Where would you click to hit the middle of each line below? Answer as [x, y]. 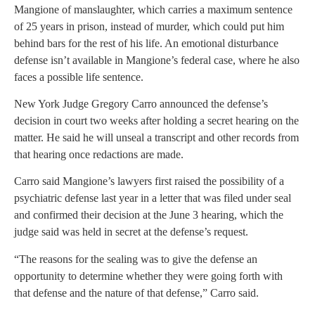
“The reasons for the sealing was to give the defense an [136, 259]
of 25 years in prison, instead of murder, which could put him [149, 26]
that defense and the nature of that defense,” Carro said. [136, 292]
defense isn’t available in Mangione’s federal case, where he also [157, 60]
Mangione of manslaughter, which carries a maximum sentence [153, 9]
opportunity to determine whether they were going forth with [148, 276]
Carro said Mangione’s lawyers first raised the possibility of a [149, 181]
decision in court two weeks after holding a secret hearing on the [156, 120]
